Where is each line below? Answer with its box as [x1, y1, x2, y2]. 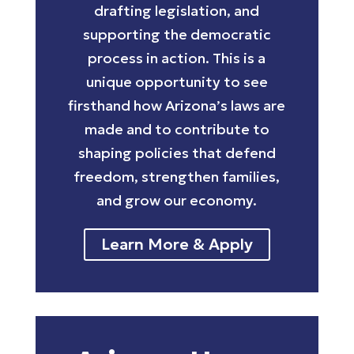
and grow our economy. [96, 191, 258, 210]
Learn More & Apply [100, 234, 253, 255]
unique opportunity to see [85, 73, 268, 92]
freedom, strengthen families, [73, 168, 281, 186]
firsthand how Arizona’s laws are [68, 96, 286, 115]
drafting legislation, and [94, 2, 260, 21]
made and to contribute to [84, 120, 269, 139]
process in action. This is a [88, 49, 266, 68]
